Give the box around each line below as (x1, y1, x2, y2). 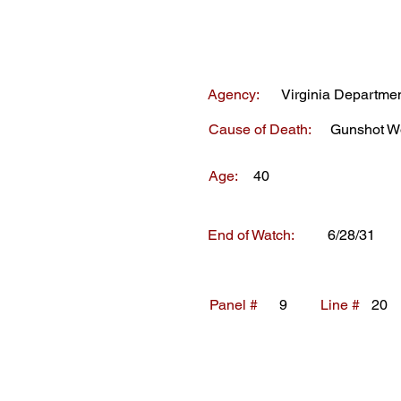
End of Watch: (208, 226, 294, 243)
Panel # (209, 296, 258, 313)
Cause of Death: (209, 121, 311, 138)
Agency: (208, 86, 260, 103)
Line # (320, 296, 360, 313)
